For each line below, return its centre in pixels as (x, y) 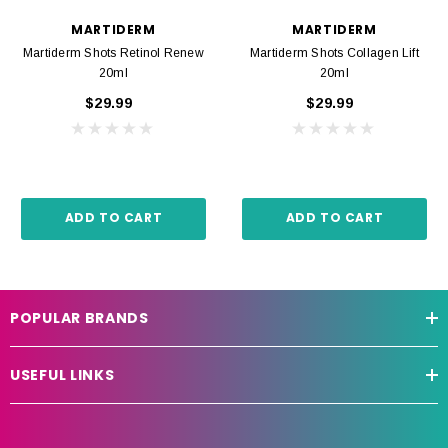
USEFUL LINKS (62, 374)
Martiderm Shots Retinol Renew (113, 52)
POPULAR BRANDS (79, 317)
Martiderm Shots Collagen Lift (334, 52)
